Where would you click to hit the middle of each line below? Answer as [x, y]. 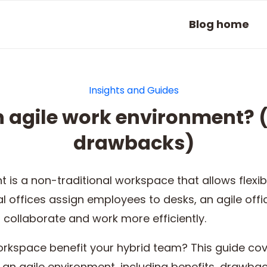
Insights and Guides [133, 90]
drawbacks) [133, 143]
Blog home [219, 24]
